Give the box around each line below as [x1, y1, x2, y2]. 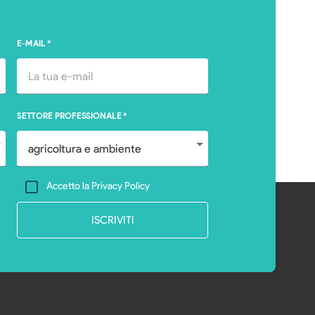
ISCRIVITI [91, 213, 134, 226]
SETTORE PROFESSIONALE [17, 110, 122, 121]
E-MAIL [17, 38, 46, 49]
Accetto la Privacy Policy [46, 179, 150, 192]
